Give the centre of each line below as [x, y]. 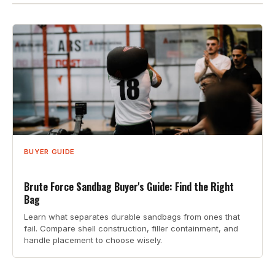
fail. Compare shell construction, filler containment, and [131, 229]
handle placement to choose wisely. [93, 240]
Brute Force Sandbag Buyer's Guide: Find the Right [129, 187]
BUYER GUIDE [49, 151]
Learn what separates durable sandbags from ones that [132, 217]
